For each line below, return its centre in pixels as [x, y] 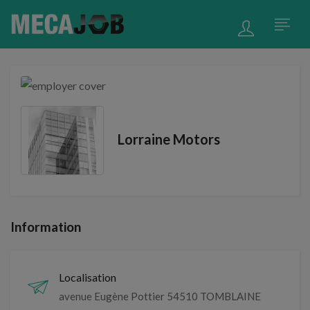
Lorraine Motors [169, 139]
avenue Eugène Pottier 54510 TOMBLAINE [160, 296]
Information [46, 227]
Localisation [88, 277]
